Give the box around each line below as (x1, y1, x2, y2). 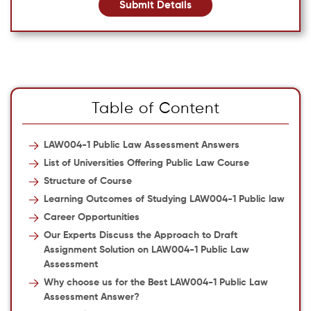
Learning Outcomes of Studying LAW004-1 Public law (43, 194, 285, 204)
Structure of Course (43, 176, 132, 186)
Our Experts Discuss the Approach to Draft (43, 230, 237, 240)
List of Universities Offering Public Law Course (43, 158, 249, 168)
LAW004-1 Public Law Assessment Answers (43, 140, 239, 150)
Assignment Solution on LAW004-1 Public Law (43, 245, 249, 255)
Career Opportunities (43, 212, 140, 222)
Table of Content (91, 101, 220, 117)
